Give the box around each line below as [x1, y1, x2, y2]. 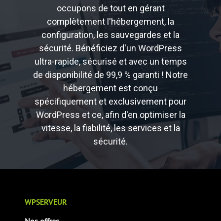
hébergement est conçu [63, 83, 158, 94]
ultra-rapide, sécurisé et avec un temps [34, 56, 187, 67]
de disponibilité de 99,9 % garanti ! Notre [33, 70, 188, 80]
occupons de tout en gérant [56, 3, 165, 14]
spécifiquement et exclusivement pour [35, 96, 186, 107]
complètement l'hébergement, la [47, 16, 174, 27]
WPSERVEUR [25, 197, 67, 208]
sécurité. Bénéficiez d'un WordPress [39, 43, 182, 54]
